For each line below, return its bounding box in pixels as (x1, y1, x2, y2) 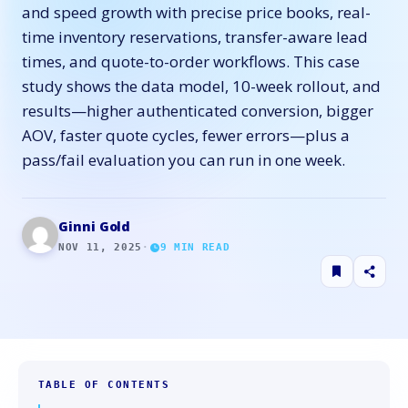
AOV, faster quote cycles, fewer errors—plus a (22, 125, 350, 146)
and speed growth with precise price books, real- (22, 2, 371, 23)
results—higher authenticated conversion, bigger (22, 100, 373, 121)
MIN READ (167, 241, 230, 253)
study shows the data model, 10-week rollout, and (22, 76, 381, 97)
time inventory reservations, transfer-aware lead (22, 26, 368, 47)
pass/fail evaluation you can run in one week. (22, 149, 345, 170)
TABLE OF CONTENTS (38, 379, 169, 390)
